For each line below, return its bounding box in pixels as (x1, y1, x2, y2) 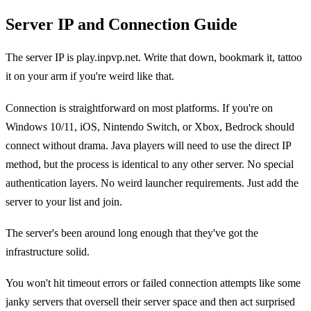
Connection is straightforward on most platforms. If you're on (6, 101, 273, 114)
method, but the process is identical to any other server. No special (6, 158, 294, 170)
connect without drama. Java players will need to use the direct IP (6, 139, 291, 151)
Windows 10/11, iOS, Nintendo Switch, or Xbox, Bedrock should (6, 120, 294, 133)
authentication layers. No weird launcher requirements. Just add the (6, 176, 299, 189)
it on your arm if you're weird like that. (6, 70, 174, 83)
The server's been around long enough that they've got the (6, 227, 258, 239)
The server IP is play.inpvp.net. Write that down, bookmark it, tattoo (6, 51, 302, 64)
